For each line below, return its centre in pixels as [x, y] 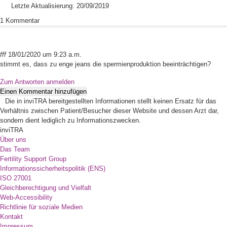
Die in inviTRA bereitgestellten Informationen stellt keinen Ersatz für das [111, 101]
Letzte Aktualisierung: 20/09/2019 [60, 6]
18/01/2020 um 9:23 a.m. [45, 55]
